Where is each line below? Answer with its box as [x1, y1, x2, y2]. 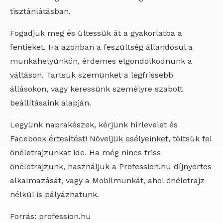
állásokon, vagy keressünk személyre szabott [10, 84, 183, 94]
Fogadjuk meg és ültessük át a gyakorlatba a [10, 28, 182, 38]
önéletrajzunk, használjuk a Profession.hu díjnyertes [10, 162, 212, 171]
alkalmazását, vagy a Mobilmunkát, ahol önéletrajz [10, 176, 205, 185]
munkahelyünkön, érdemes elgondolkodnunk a [10, 56, 192, 66]
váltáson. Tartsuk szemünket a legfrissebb [10, 70, 173, 80]
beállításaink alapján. [10, 98, 91, 108]
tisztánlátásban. [10, 6, 71, 16]
